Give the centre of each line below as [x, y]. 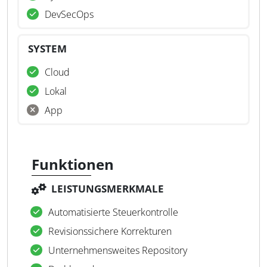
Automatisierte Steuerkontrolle [113, 212]
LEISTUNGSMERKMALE [108, 189]
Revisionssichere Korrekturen [110, 231]
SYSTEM [47, 49]
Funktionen [73, 164]
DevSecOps [69, 14]
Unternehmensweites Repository [118, 250]
